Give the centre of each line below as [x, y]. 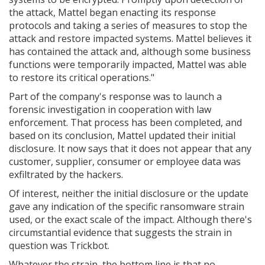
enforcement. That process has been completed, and [125, 122]
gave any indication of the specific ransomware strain [127, 206]
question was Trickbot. [59, 245]
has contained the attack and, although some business [130, 51]
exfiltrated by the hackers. [66, 174]
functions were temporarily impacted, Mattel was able [128, 64]
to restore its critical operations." [82, 77]
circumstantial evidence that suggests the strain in [120, 232]
